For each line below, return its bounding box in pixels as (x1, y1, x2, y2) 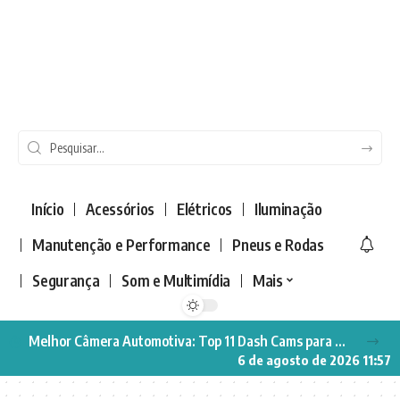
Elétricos (176, 199, 232, 220)
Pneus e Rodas (232, 235, 324, 255)
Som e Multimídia (121, 271, 230, 291)
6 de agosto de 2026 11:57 (237, 351, 391, 368)
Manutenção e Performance (32, 235, 211, 255)
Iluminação (254, 199, 322, 220)
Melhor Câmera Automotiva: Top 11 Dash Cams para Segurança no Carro (335, 331, 346, 350)
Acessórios (86, 199, 154, 220)
